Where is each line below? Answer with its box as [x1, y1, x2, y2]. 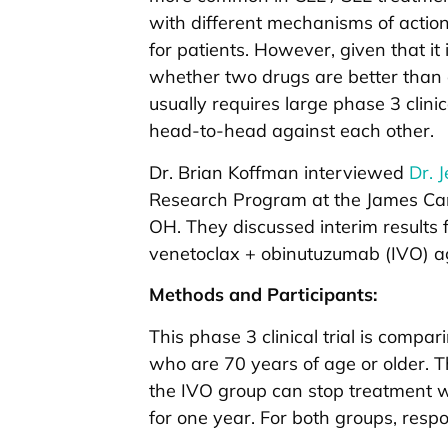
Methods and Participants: [149, 283, 377, 307]
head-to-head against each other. [149, 119, 434, 143]
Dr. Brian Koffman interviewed [149, 160, 409, 184]
